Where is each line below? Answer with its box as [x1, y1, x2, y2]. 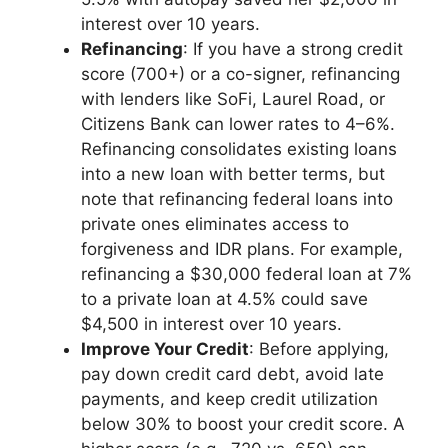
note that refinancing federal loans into [81, 189, 393, 210]
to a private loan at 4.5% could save [81, 289, 368, 310]
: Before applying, [249, 339, 389, 360]
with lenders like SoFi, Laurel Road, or [81, 89, 385, 110]
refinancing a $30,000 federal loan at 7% [81, 264, 412, 285]
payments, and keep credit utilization [81, 389, 378, 410]
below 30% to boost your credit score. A [81, 414, 405, 435]
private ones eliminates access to [81, 214, 349, 235]
